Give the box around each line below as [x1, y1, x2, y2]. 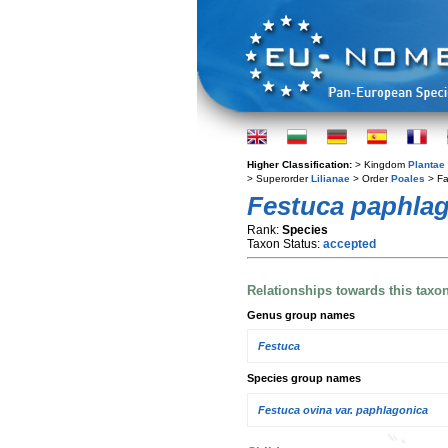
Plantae [408, 159, 445, 170]
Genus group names [247, 308, 355, 321]
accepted [323, 237, 376, 251]
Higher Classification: [247, 159, 355, 170]
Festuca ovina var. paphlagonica [258, 403, 428, 416]
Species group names [247, 372, 361, 385]
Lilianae [311, 173, 350, 184]
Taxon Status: [247, 237, 323, 251]
